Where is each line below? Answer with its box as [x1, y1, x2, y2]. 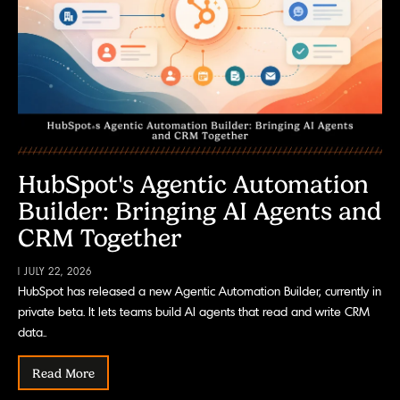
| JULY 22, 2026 [18, 266, 92, 278]
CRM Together [18, 222, 182, 253]
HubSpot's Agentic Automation [18, 169, 369, 199]
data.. [18, 324, 46, 340]
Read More [32, 365, 96, 380]
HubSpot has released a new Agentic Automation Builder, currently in [18, 283, 381, 299]
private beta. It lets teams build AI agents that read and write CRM [18, 304, 370, 320]
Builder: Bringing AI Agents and [18, 196, 381, 226]
